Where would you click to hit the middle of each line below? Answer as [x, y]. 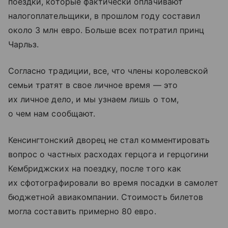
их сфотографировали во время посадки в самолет [113, 182]
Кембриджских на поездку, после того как [95, 168]
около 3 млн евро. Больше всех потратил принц [106, 30]
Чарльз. [24, 44]
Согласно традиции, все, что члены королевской [108, 70]
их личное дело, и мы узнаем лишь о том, [93, 99]
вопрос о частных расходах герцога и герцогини [109, 154]
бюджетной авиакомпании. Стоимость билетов [106, 197]
